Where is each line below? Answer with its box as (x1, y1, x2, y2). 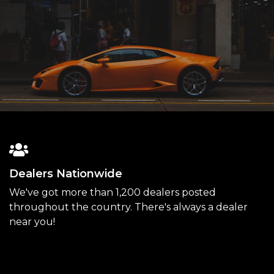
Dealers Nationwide (9, 167, 122, 181)
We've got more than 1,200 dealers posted (9, 187, 216, 199)
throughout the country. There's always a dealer (9, 201, 248, 213)
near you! (9, 216, 55, 228)
